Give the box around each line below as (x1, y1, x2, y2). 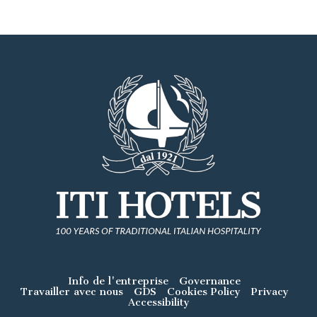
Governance (179, 275, 241, 287)
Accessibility (127, 296, 190, 309)
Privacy (250, 286, 289, 298)
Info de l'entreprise (68, 275, 168, 287)
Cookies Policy (166, 286, 241, 298)
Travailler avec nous (20, 286, 123, 298)
